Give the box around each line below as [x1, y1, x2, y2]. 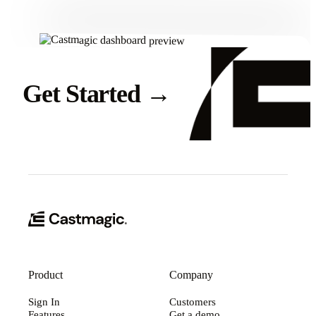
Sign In [28, 296, 60, 308]
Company [169, 269, 213, 281]
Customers [169, 296, 216, 308]
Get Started [23, 79, 147, 108]
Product [28, 269, 63, 281]
